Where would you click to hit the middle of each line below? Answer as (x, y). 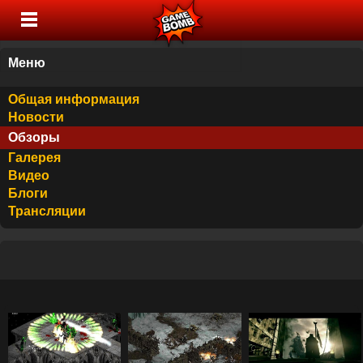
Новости (36, 117)
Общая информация (74, 99)
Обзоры (34, 137)
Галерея (34, 158)
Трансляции (47, 211)
